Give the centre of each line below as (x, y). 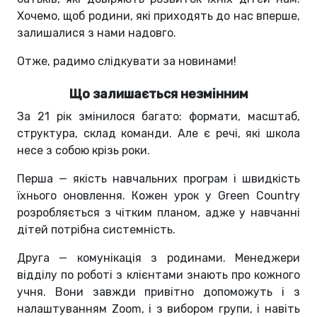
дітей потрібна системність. (96, 229)
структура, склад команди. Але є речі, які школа (158, 133)
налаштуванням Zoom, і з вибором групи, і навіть (158, 309)
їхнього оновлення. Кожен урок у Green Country (158, 195)
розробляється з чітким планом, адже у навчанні (158, 212)
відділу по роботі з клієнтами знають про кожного (158, 275)
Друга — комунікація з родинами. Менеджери (158, 258)
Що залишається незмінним (158, 94)
